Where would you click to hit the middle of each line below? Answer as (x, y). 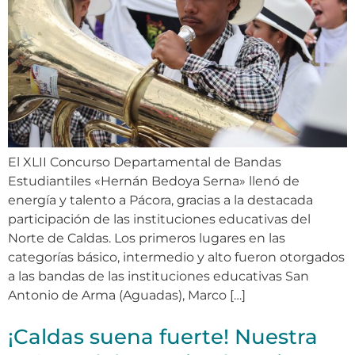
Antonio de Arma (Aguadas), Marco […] (127, 295)
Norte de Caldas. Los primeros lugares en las (147, 238)
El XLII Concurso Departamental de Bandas (145, 162)
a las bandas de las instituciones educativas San (158, 276)
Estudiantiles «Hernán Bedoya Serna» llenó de (154, 181)
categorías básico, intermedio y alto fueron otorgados (176, 257)
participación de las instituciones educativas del (159, 219)
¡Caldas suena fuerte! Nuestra (163, 336)
